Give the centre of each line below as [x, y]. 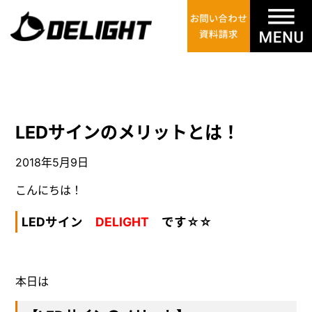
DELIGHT [122, 222]
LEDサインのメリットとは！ [128, 132]
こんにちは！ [49, 190]
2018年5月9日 [52, 163]
